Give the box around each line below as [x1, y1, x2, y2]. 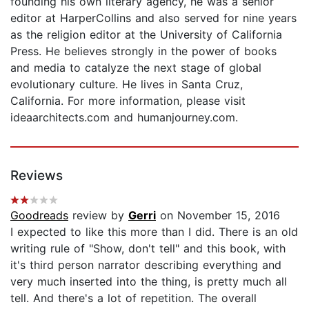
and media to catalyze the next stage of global [10, 60, 261, 74]
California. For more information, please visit [10, 93, 246, 108]
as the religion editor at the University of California [10, 27, 282, 41]
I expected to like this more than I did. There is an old [10, 224, 298, 239]
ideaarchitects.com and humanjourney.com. [10, 110, 238, 124]
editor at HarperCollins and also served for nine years [10, 10, 297, 25]
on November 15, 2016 [156, 208, 280, 222]
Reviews [10, 167, 63, 183]
